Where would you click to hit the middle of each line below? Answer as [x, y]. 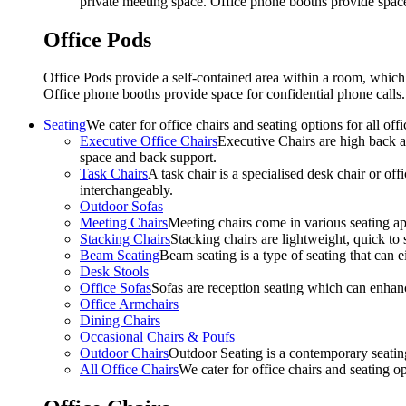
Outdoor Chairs [124, 353]
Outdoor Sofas [121, 207]
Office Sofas [116, 288]
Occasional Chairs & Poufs [157, 337]
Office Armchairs [129, 304]
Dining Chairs [120, 321]
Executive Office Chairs [149, 141]
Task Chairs [114, 174]
